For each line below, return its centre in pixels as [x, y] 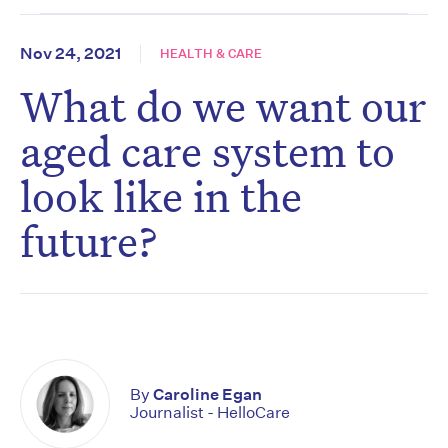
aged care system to [207, 151]
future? [89, 241]
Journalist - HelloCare [210, 413]
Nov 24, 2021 [70, 54]
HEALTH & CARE [211, 54]
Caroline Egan [207, 395]
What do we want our [223, 106]
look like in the [161, 196]
